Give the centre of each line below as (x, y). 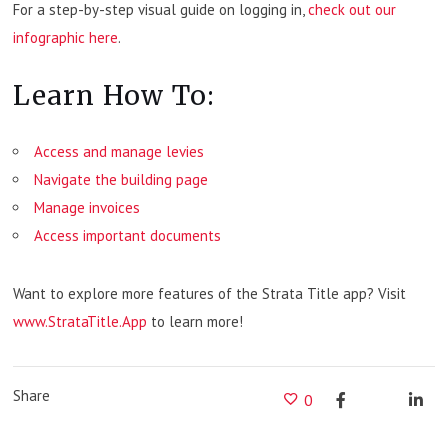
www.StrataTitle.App (80, 322)
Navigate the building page (121, 180)
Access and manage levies (119, 152)
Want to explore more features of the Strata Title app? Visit (210, 294)
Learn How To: (114, 96)
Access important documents (128, 236)
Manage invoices (87, 208)
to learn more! (195, 322)
